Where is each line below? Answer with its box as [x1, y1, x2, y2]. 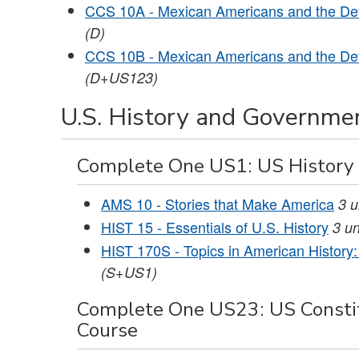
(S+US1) [101, 261, 157, 282]
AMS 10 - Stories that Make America [101, 192, 334, 214]
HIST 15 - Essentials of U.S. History [101, 216, 329, 237]
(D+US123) [85, 67, 158, 87]
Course [77, 316, 138, 344]
